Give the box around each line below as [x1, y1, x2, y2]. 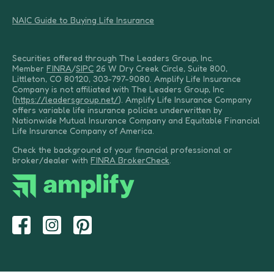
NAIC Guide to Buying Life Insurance [12, 15, 154, 25]
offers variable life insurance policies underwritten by [12, 105, 222, 115]
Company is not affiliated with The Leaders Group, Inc [12, 84, 224, 94]
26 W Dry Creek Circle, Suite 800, [94, 63, 228, 73]
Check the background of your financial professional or [12, 144, 232, 155]
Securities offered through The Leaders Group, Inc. [12, 53, 213, 63]
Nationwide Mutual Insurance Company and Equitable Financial [12, 115, 260, 125]
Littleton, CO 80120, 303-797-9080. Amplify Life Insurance [12, 73, 241, 84]
